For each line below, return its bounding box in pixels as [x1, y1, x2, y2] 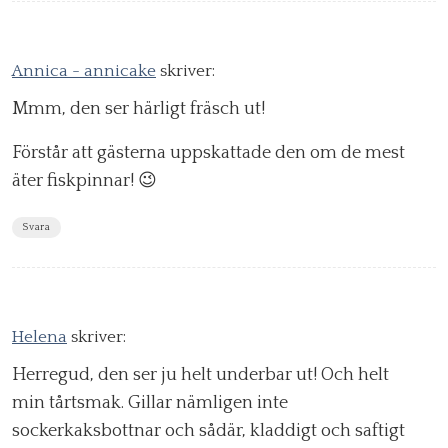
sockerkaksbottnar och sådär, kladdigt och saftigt [12, 421, 405, 442]
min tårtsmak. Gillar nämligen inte [12, 393, 288, 414]
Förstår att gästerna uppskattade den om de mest [12, 143, 405, 164]
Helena [12, 328, 67, 347]
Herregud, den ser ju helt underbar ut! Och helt [12, 365, 389, 386]
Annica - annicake [12, 62, 156, 81]
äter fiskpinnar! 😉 [12, 171, 157, 192]
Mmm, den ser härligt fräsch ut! [12, 99, 265, 120]
